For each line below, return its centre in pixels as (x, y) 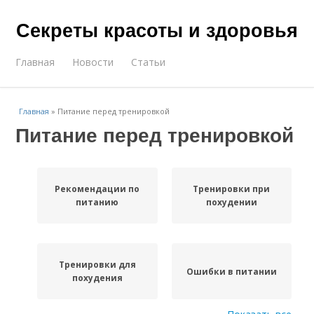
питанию (97, 202)
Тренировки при (232, 189)
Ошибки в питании (231, 271)
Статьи (149, 62)
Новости (93, 62)
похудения (97, 278)
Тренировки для (97, 265)
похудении (231, 202)
